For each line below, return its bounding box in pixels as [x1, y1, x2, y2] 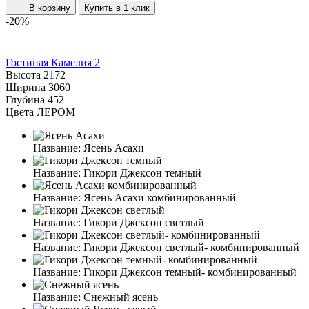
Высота [6, 68, 41, 81]
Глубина [6, 93, 45, 106]
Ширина [6, 81, 46, 93]
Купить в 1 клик [84, 2, 150, 13]
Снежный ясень [83, 290, 158, 303]
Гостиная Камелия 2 [6, 56, 100, 68]
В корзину [29, 2, 70, 13]
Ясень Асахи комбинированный [83, 191, 236, 203]
